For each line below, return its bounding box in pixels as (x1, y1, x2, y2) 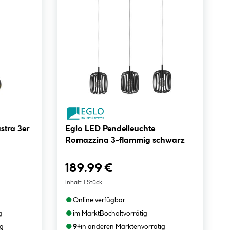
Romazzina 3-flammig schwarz (65, 137, 185, 144)
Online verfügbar (72, 197, 125, 203)
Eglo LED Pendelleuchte (65, 125, 85, 133)
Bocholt (99, 210, 123, 217)
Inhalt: (65, 180, 82, 185)
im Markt (72, 210, 100, 217)
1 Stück (83, 180, 102, 185)
